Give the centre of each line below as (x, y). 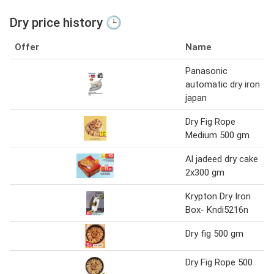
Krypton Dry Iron (218, 197)
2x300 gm (205, 173)
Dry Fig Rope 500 (219, 263)
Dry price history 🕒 (66, 23)
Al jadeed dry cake (222, 159)
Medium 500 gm (217, 135)
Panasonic (206, 71)
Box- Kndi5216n (217, 210)
